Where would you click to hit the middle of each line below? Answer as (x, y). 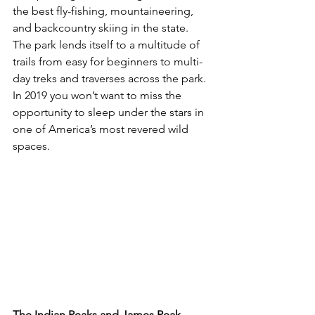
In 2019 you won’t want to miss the (98, 95)
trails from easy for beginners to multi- (108, 62)
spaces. (31, 146)
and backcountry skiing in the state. (102, 28)
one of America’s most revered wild (102, 129)
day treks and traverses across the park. (111, 78)
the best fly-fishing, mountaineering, (104, 11)
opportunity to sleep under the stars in (110, 112)
